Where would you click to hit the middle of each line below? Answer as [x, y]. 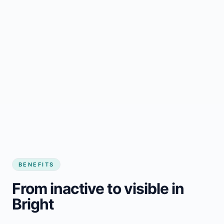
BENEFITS [36, 164]
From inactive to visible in [98, 188]
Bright [33, 204]
